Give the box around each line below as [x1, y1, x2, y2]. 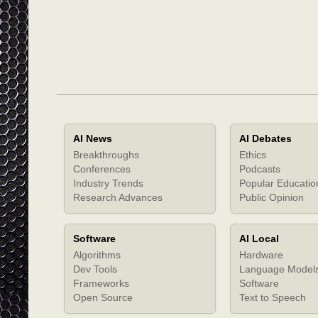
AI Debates [239, 132, 292, 144]
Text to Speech [239, 291, 306, 303]
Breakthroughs [73, 148, 139, 160]
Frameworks [73, 277, 129, 289]
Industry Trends [73, 177, 143, 189]
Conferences [73, 163, 131, 175]
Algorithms [73, 248, 121, 261]
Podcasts [239, 163, 280, 175]
